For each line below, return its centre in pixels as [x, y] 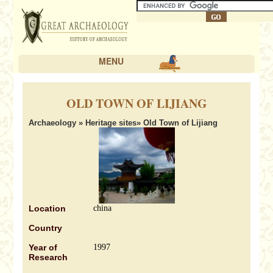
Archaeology [54, 123]
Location [48, 208]
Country [46, 228]
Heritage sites [111, 123]
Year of [43, 247]
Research [48, 257]
